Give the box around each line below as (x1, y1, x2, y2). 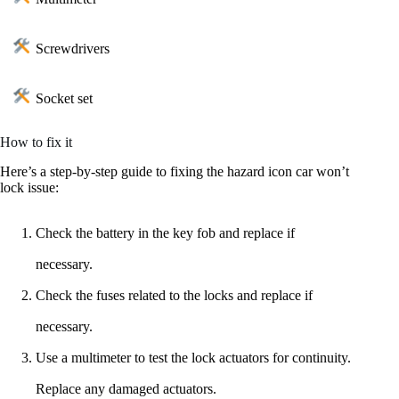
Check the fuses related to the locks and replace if (36, 288, 313, 304)
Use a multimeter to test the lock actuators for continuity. (36, 350, 351, 366)
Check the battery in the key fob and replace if (36, 225, 295, 241)
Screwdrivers (36, 41, 110, 57)
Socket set (36, 91, 93, 107)
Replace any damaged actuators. (36, 381, 216, 397)
